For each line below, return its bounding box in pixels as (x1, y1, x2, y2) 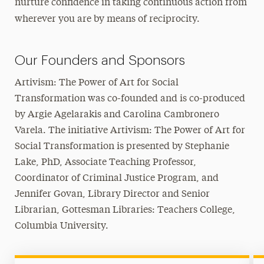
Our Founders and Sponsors (15, 54, 186, 67)
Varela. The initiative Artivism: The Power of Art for (15, 126, 246, 136)
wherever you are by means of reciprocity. (14, 15, 200, 24)
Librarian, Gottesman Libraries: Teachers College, (15, 206, 236, 215)
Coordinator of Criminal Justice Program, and (15, 174, 219, 183)
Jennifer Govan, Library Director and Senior (15, 190, 210, 199)
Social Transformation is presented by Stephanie (15, 142, 230, 151)
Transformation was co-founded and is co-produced (15, 94, 246, 104)
